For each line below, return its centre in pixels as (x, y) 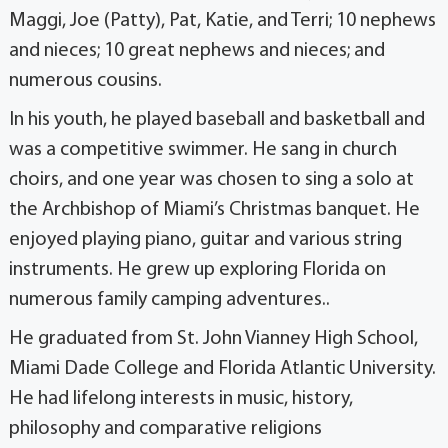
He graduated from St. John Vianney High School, (213, 339)
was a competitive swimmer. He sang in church (203, 150)
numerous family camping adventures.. (169, 300)
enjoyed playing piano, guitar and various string (205, 240)
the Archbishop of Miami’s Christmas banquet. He (214, 210)
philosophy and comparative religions (165, 429)
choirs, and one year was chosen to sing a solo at (211, 180)
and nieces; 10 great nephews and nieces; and (197, 51)
